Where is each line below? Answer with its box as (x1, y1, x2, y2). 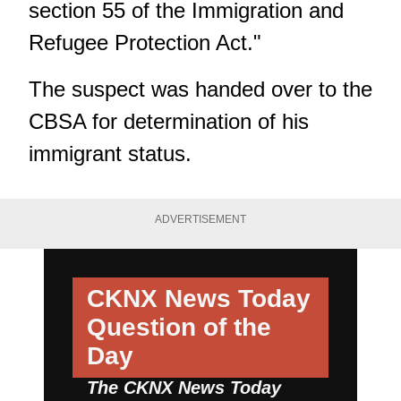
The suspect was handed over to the (29, 76, 372, 101)
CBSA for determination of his (29, 108, 309, 133)
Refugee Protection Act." (29, 30, 261, 55)
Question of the (87, 313, 271, 342)
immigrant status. (29, 141, 192, 166)
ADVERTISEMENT (155, 212, 246, 226)
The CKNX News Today (87, 378, 281, 398)
